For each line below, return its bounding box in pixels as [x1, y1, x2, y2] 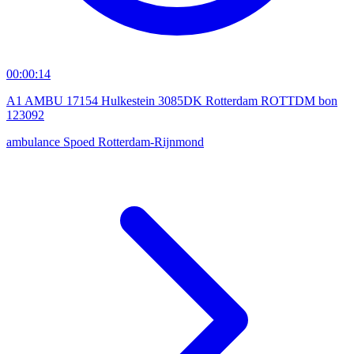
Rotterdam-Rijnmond [98, 135, 204, 149]
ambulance [6, 135, 63, 149]
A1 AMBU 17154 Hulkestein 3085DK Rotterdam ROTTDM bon [6, 94, 337, 108]
